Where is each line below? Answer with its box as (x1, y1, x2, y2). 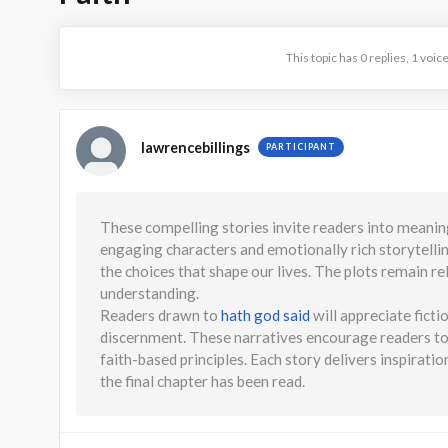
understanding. (99, 284, 199, 303)
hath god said (220, 306, 310, 325)
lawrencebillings (140, 138, 250, 156)
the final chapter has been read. (99, 372, 305, 391)
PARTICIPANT (265, 141, 336, 153)
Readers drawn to (99, 306, 221, 325)
